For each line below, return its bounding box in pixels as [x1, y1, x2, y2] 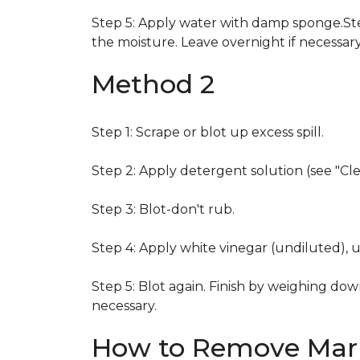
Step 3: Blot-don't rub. [92, 202, 235, 217]
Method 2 [92, 68, 215, 100]
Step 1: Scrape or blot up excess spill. [92, 125, 324, 140]
